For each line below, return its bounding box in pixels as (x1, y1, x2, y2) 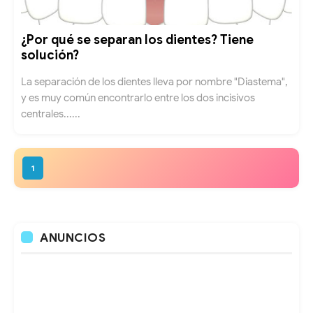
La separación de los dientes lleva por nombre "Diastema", (21, 75, 288, 88)
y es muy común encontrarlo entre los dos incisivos (21, 91, 255, 104)
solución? (21, 48, 79, 63)
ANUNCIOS (40, 231, 105, 245)
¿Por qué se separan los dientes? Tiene (21, 32, 254, 48)
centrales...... (21, 107, 80, 120)
